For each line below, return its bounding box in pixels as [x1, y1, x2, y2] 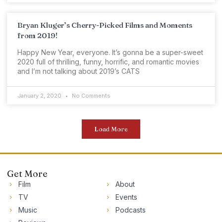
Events [115, 193, 137, 202]
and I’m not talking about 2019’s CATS [17, 67, 140, 76]
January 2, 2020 [17, 92, 63, 100]
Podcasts [115, 206, 146, 215]
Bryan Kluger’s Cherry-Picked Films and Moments [17, 20, 192, 30]
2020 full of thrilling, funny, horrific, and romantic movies [17, 57, 199, 66]
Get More [7, 168, 48, 180]
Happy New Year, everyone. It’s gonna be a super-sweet [17, 48, 203, 57]
